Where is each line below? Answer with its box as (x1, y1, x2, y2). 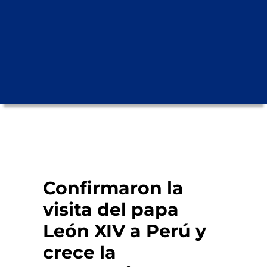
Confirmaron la (42, 176, 184, 199)
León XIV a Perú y (42, 219, 206, 242)
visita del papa (42, 198, 179, 221)
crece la (42, 241, 116, 263)
